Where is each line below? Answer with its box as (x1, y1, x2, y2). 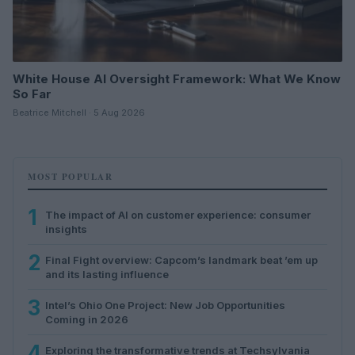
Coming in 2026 (45, 312, 128, 326)
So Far (13, 86, 52, 101)
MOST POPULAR (28, 170, 113, 183)
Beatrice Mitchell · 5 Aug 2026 (13, 106, 145, 118)
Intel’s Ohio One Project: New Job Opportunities (45, 298, 285, 311)
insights (45, 222, 87, 235)
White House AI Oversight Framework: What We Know (13, 71, 341, 86)
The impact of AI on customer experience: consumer (45, 208, 311, 221)
